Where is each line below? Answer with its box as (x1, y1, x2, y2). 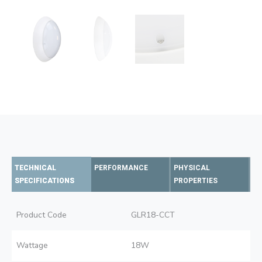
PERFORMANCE (94, 164, 148, 173)
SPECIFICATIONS (15, 177, 74, 185)
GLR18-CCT (131, 209, 175, 220)
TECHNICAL (15, 164, 56, 173)
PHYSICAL (173, 164, 210, 173)
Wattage (16, 239, 48, 251)
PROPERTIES (173, 177, 218, 185)
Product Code (16, 209, 67, 220)
